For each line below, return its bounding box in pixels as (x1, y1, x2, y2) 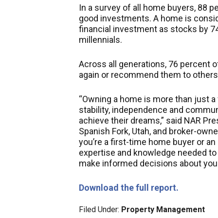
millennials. (79, 35, 122, 45)
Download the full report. (79, 182, 179, 193)
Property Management (121, 205, 205, 214)
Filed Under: (79, 205, 121, 214)
